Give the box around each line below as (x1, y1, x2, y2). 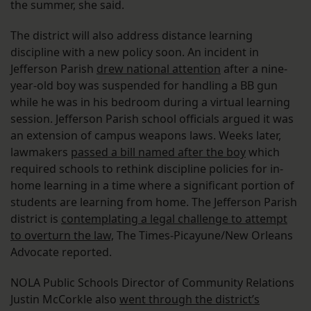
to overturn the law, (10, 228, 114, 244)
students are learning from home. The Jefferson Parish (10, 194, 297, 210)
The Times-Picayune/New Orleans (114, 228, 293, 244)
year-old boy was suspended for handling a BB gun (10, 78, 278, 94)
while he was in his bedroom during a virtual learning (10, 94, 290, 110)
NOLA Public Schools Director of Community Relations (10, 275, 294, 291)
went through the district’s (119, 292, 260, 308)
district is (10, 211, 61, 227)
